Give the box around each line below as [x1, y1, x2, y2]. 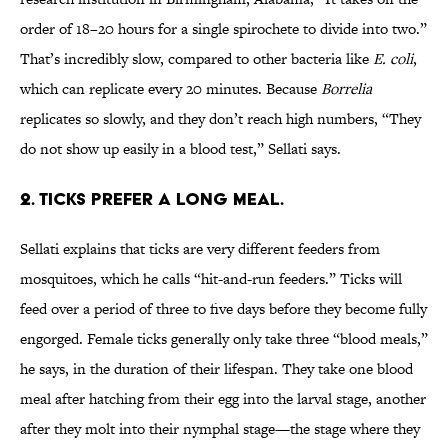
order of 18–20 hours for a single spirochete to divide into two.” [20, 18, 427, 40]
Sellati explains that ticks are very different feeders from [20, 238, 380, 260]
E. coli [373, 48, 413, 70]
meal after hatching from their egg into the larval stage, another [20, 388, 426, 410]
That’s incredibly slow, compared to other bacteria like [20, 48, 373, 70]
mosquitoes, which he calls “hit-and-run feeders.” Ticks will [20, 268, 402, 290]
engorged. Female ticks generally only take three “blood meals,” [20, 328, 428, 350]
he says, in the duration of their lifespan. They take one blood [20, 358, 413, 380]
